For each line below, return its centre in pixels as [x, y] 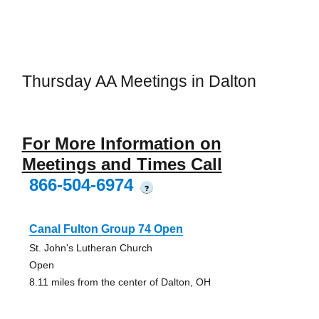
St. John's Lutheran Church [90, 247]
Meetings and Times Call [122, 164]
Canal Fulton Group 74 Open [106, 229]
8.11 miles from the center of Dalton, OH [120, 282]
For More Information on [121, 143]
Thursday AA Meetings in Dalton [139, 82]
